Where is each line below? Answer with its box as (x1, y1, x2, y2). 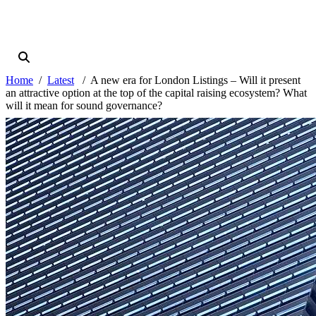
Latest (47, 74, 74, 87)
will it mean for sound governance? (6, 99, 162, 112)
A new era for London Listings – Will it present (90, 74, 300, 87)
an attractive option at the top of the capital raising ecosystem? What (6, 87, 307, 99)
